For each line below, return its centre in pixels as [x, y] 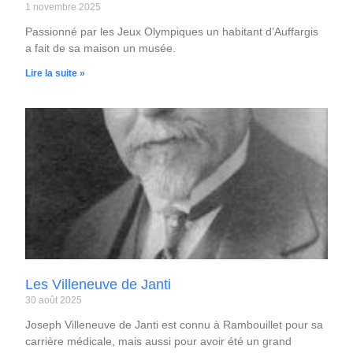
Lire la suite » [56, 74]
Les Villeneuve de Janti [98, 284]
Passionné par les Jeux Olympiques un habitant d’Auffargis [172, 32]
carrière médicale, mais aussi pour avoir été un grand [159, 341]
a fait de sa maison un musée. [101, 48]
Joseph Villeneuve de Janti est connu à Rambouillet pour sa [175, 324]
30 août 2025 [54, 300]
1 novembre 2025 [63, 7]
